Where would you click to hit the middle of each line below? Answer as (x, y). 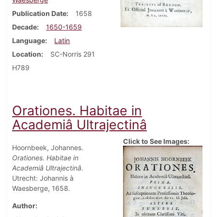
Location (27, 54)
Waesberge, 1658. (41, 188)
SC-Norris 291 (73, 54)
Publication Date (39, 13)
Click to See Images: (156, 141)
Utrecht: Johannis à (43, 178)
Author (24, 205)
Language (29, 40)
